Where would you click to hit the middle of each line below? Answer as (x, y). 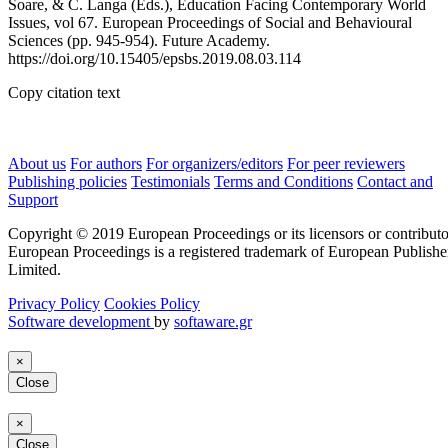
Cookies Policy (152, 303)
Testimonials (170, 181)
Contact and (395, 181)
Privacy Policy (54, 303)
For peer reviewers (346, 163)
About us (37, 163)
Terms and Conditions (283, 181)
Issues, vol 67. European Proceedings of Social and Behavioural (210, 22)
